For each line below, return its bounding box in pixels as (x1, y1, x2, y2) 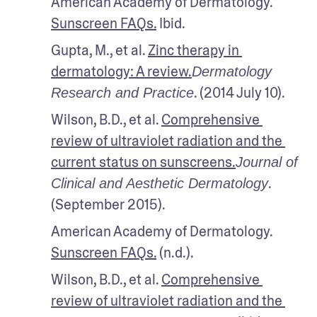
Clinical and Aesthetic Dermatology (51, 175, 268, 191)
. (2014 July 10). (194, 83, 287, 102)
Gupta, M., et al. (51, 40, 148, 59)
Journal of (236, 154, 298, 170)
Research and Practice (51, 84, 194, 100)
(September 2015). (51, 195, 168, 214)
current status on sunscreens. (51, 152, 236, 171)
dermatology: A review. (51, 62, 192, 81)
